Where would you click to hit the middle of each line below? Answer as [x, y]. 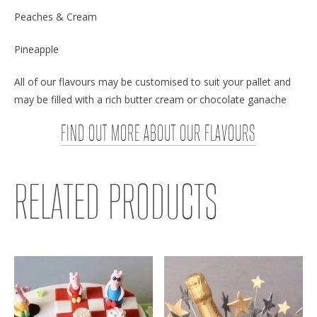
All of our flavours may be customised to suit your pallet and [152, 81]
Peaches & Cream [56, 16]
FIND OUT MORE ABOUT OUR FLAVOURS [158, 134]
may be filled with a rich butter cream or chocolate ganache [150, 99]
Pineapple [36, 49]
